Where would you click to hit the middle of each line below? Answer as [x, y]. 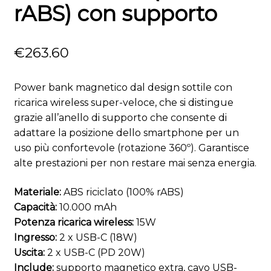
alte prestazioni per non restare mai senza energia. [135, 163]
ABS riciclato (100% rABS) [122, 192]
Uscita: [29, 252]
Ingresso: [35, 237]
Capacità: [35, 207]
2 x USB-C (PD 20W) [95, 252]
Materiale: [37, 192]
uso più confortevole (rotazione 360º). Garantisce [131, 148]
